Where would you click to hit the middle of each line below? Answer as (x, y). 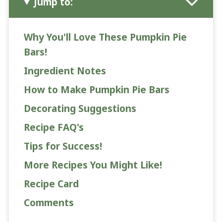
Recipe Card (51, 184)
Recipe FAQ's (54, 127)
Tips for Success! (63, 146)
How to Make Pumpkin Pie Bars (96, 89)
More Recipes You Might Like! (93, 165)
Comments (49, 202)
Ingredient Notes (65, 71)
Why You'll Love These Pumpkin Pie (105, 37)
